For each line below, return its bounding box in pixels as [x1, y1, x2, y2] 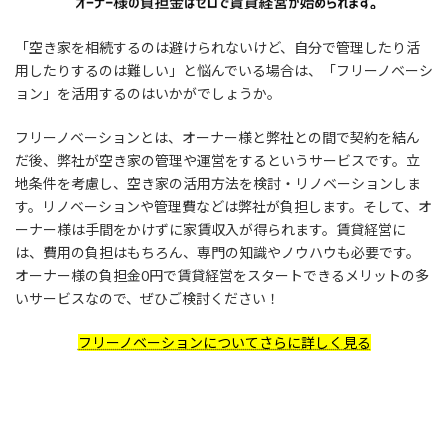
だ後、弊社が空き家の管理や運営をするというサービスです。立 [15, 152, 420, 170]
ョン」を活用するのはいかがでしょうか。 [15, 85, 281, 103]
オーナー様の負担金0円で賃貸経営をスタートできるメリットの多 [15, 267, 429, 285]
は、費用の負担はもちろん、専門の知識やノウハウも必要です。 [15, 244, 420, 262]
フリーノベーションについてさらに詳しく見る [77, 334, 371, 352]
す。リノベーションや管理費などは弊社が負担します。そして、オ [15, 198, 432, 216]
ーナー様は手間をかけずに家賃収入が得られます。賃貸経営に [15, 221, 406, 239]
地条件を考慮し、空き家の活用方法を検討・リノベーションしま [15, 175, 421, 193]
